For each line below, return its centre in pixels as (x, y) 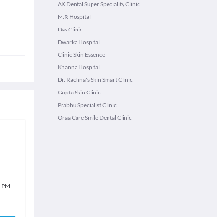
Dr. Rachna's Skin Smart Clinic (95, 80)
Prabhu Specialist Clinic (87, 105)
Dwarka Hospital (79, 42)
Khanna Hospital (79, 67)
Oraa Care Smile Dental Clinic (95, 117)
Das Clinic (70, 29)
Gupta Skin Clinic (79, 92)
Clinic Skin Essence (81, 54)
